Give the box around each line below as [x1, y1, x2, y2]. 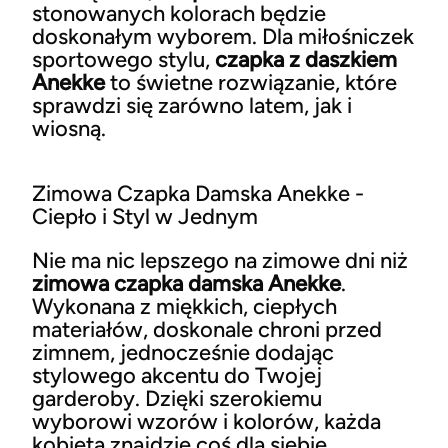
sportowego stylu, [32, 45, 215, 73]
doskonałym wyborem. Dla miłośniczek [32, 22, 414, 50]
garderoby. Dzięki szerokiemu [32, 384, 322, 412]
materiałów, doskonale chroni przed [32, 315, 382, 343]
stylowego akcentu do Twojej [32, 361, 322, 389]
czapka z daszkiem [215, 45, 397, 73]
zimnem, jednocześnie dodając [32, 338, 334, 366]
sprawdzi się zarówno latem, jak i [32, 91, 352, 119]
